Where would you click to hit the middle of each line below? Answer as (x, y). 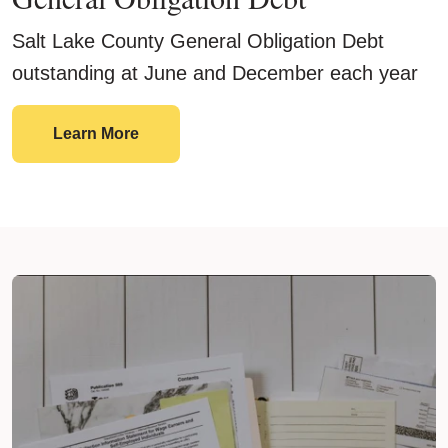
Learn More (96, 134)
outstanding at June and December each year (215, 73)
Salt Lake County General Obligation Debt (198, 41)
